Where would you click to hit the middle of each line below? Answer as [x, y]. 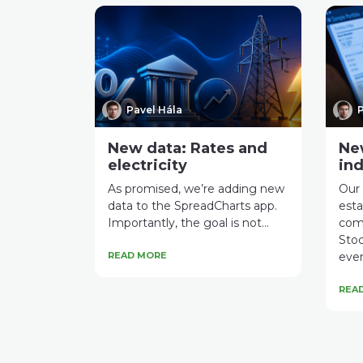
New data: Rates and [188, 148]
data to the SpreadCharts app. [192, 205]
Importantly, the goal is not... [188, 222]
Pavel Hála [154, 109]
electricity [147, 165]
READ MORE [137, 255]
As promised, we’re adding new [196, 188]
